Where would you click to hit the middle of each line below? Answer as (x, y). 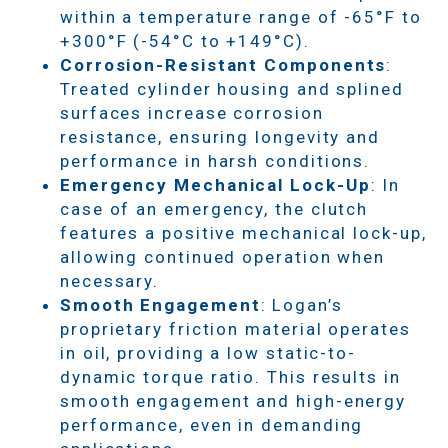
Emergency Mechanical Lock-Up (215, 184)
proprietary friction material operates (235, 328)
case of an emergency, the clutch (214, 208)
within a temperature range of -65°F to (241, 16)
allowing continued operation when (223, 256)
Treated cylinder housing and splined (232, 88)
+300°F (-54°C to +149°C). (185, 40)
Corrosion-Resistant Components (223, 64)
